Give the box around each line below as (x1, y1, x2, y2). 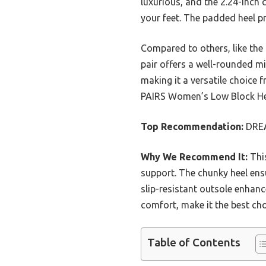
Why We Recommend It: (141, 151, 248, 162)
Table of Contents (147, 235, 240, 249)
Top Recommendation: (141, 121, 243, 132)
